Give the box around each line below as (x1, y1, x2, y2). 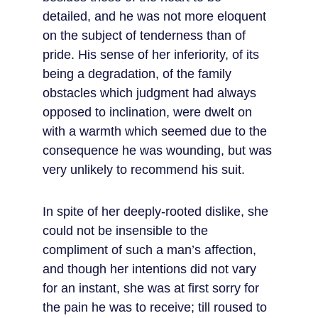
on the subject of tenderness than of (43, 28, 249, 43)
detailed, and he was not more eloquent (43, 9, 270, 23)
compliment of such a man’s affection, (43, 243, 260, 257)
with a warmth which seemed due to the (43, 124, 270, 138)
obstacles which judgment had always (43, 86, 260, 100)
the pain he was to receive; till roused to (43, 300, 270, 314)
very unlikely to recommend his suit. (43, 163, 245, 177)
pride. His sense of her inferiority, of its (43, 48, 263, 62)
